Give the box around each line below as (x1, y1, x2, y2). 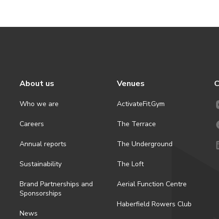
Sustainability (20, 159, 62, 169)
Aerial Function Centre (117, 179, 187, 189)
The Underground (117, 139, 173, 149)
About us (20, 78, 54, 89)
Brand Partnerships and (20, 179, 93, 189)
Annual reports (20, 139, 66, 149)
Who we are (20, 99, 59, 109)
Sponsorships (20, 188, 62, 198)
